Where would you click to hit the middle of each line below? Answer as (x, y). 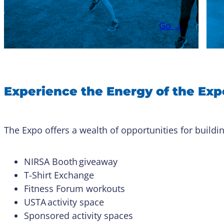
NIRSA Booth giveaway (72, 161)
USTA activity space (65, 202)
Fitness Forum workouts (76, 188)
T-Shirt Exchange (60, 175)
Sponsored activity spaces (80, 215)
